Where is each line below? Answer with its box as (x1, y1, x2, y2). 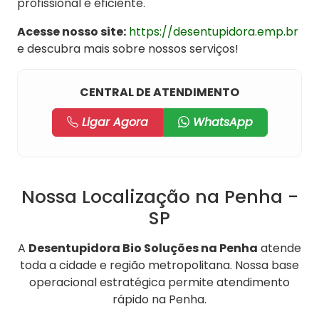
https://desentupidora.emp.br (129, 23, 298, 41)
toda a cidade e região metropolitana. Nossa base (20, 257, 299, 274)
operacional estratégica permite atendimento (29, 274, 290, 291)
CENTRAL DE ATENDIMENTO (80, 84, 239, 101)
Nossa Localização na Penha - (21, 184, 298, 210)
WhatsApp (189, 114, 253, 131)
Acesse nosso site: (17, 23, 126, 41)
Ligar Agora (78, 114, 148, 131)
